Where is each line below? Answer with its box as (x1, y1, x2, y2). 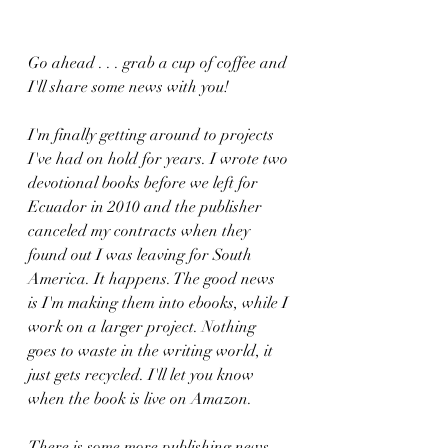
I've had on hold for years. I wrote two (28, 149, 292, 170)
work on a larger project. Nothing (28, 317, 260, 338)
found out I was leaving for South (28, 245, 256, 266)
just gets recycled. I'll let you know (28, 365, 258, 386)
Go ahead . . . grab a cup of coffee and (28, 53, 291, 74)
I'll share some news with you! (28, 77, 233, 98)
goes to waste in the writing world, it (28, 341, 277, 362)
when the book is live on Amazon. (28, 389, 252, 410)
